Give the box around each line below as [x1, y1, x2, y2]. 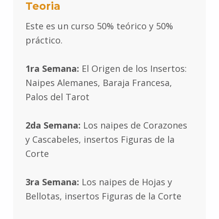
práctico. [25, 34, 63, 46]
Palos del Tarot [25, 91, 89, 103]
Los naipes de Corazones [80, 119, 187, 131]
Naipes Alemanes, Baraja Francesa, [25, 77, 172, 89]
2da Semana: [25, 119, 81, 131]
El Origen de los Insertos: [79, 63, 187, 75]
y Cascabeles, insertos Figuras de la [25, 133, 175, 146]
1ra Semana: [25, 63, 79, 75]
